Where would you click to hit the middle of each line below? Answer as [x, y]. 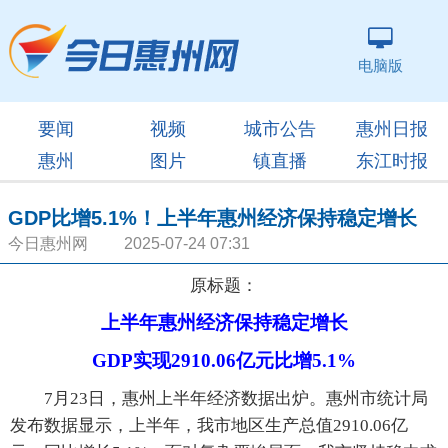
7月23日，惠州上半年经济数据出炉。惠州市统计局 [219, 398]
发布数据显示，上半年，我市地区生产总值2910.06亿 [209, 425]
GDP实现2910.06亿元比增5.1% [224, 360]
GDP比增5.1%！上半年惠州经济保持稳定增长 [212, 218]
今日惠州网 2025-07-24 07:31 [129, 243]
